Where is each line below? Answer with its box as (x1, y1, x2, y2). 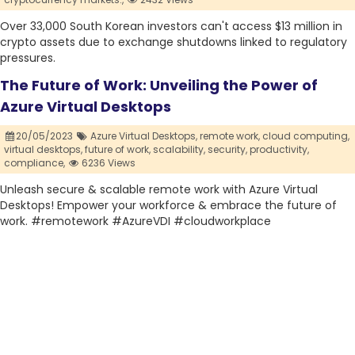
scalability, (153, 143, 205, 157)
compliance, (4, 156, 65, 170)
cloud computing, (261, 129, 349, 143)
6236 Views (79, 156, 136, 170)
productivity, (250, 143, 309, 157)
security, (208, 143, 247, 157)
